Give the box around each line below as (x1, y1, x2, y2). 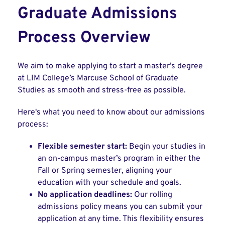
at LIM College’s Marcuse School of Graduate (18, 73, 178, 83)
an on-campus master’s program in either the (38, 154, 200, 164)
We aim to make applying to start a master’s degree (18, 61, 203, 71)
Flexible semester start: (38, 142, 129, 152)
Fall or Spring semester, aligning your (38, 166, 172, 176)
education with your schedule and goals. (38, 178, 181, 188)
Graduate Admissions (18, 4, 177, 24)
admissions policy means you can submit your (38, 202, 202, 212)
